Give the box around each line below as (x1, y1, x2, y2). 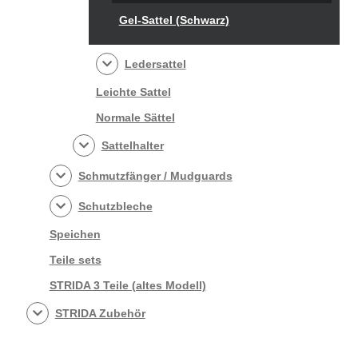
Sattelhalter (101, 138, 164, 152)
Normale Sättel (95, 110, 175, 124)
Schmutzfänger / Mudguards (78, 169, 233, 182)
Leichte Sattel (95, 85, 171, 98)
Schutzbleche (78, 199, 153, 213)
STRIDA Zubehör (54, 306, 145, 320)
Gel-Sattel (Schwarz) (118, 13, 229, 26)
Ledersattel (124, 57, 186, 70)
